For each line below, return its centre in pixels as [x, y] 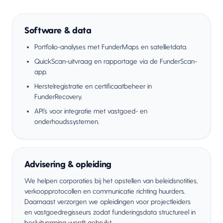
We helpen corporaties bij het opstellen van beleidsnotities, [111, 181]
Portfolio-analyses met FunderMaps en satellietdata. [111, 47]
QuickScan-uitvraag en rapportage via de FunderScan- [116, 61]
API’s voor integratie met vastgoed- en [91, 111]
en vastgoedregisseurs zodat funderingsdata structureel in [110, 212]
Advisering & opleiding [68, 165]
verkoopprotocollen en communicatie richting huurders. [105, 191]
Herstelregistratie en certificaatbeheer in [93, 86]
